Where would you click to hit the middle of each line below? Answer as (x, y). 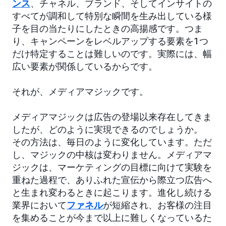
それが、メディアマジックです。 (80, 92)
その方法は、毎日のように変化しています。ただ (112, 142)
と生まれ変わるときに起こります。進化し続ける (112, 192)
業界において (39, 205)
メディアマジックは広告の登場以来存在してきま (112, 117)
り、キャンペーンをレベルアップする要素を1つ (110, 41)
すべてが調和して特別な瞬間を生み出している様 (112, 16)
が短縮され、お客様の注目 (157, 205)
